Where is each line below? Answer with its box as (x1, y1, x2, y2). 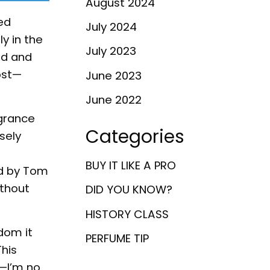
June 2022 (86, 92, 142, 107)
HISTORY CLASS (86, 206, 169, 222)
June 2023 (86, 67, 142, 83)
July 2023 (86, 43, 136, 59)
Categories (86, 124, 184, 149)
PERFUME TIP (86, 230, 149, 246)
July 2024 (86, 19, 137, 35)
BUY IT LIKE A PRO (86, 158, 176, 174)
